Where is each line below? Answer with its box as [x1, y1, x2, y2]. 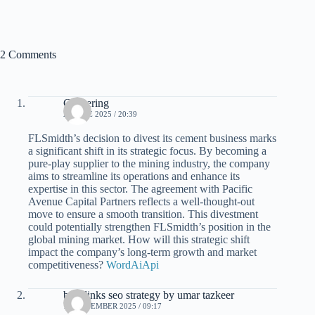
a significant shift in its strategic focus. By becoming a [28, 144, 266, 157]
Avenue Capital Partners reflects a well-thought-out [28, 195, 255, 207]
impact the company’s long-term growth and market [28, 245, 257, 258]
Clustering [63, 96, 109, 109]
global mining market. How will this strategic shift [28, 233, 250, 245]
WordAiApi [106, 258, 159, 271]
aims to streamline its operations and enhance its [28, 169, 240, 182]
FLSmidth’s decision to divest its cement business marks [28, 131, 276, 144]
